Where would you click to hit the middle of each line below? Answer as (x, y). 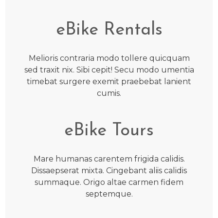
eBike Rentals (109, 30)
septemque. (109, 194)
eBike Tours (109, 131)
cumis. (109, 93)
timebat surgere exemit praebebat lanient (109, 82)
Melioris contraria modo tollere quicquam (109, 58)
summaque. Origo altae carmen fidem (109, 182)
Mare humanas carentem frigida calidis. (109, 159)
